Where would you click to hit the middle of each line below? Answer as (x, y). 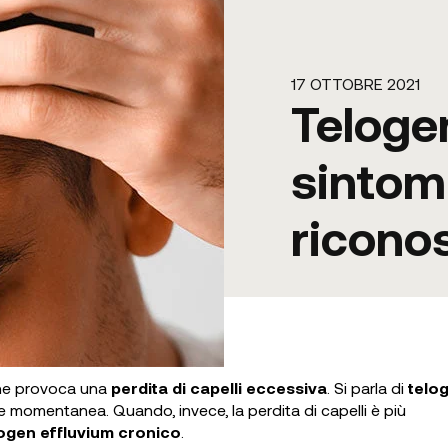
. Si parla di (367, 387)
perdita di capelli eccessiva (219, 387)
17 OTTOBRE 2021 (356, 84)
